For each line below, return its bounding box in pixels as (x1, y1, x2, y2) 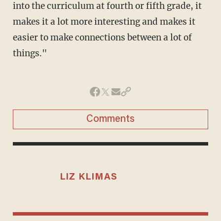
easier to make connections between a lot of (12, 32, 192, 43)
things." (12, 47, 47, 59)
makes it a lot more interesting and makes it (12, 16, 195, 27)
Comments (86, 114, 135, 124)
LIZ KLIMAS (59, 172, 118, 182)
